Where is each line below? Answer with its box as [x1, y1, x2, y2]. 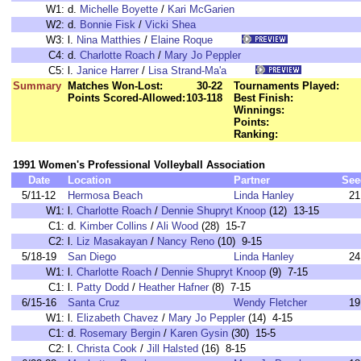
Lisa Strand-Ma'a [148, 64, 226, 77]
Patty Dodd [77, 281, 129, 293]
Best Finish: [234, 92, 293, 104]
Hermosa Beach [68, 189, 143, 201]
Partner [234, 174, 270, 186]
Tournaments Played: [234, 80, 339, 92]
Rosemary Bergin [80, 327, 160, 339]
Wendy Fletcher [234, 297, 307, 309]
